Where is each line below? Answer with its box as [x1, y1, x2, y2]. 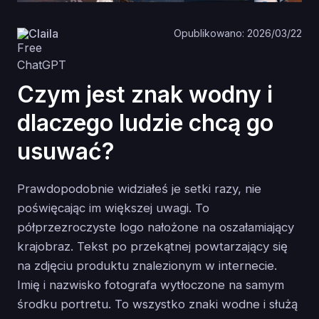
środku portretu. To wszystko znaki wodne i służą [17, 297, 298, 312]
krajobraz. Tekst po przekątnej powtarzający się [17, 239, 288, 254]
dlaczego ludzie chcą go [17, 109, 273, 137]
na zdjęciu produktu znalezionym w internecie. [17, 258, 277, 273]
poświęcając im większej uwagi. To [17, 201, 209, 216]
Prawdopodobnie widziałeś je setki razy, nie [17, 182, 261, 197]
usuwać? [17, 137, 115, 166]
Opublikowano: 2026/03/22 [174, 27, 302, 40]
